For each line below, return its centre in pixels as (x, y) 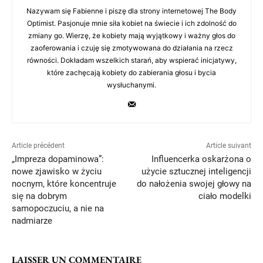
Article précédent (38, 145)
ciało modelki (225, 196)
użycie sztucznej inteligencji (196, 171)
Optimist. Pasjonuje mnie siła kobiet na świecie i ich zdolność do (131, 23)
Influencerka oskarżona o (201, 159)
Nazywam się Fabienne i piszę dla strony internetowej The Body (131, 11)
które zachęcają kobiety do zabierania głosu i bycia (131, 72)
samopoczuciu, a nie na (58, 208)
